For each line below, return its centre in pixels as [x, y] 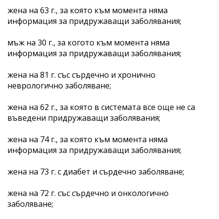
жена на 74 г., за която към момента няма [88, 139]
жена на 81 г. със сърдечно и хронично [81, 75]
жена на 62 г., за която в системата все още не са [101, 107]
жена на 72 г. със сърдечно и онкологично [88, 193]
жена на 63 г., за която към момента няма [88, 10]
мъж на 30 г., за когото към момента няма [88, 42]
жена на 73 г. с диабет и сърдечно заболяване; [96, 171]
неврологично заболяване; [59, 85]
